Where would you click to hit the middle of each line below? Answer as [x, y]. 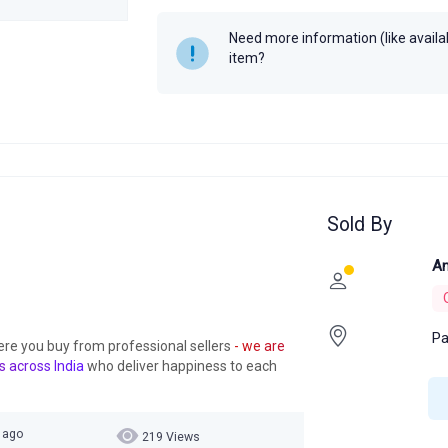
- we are [259, 345]
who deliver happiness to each [180, 365]
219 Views [170, 436]
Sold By [359, 224]
